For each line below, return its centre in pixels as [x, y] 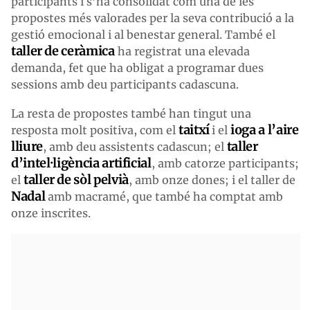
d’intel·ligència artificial [81, 163]
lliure [27, 146]
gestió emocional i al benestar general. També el [143, 34]
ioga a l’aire [263, 129]
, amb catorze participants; [225, 163]
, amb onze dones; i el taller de [212, 180]
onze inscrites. [51, 213]
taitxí [195, 129]
